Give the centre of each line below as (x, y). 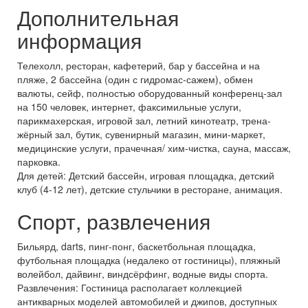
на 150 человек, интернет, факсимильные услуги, (129, 107)
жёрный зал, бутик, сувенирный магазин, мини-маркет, (141, 134)
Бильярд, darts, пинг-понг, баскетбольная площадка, (136, 246)
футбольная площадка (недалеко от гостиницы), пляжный (149, 260)
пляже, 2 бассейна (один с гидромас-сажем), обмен (135, 79)
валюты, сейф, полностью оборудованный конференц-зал (150, 93)
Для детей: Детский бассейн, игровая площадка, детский (146, 175)
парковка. (39, 162)
